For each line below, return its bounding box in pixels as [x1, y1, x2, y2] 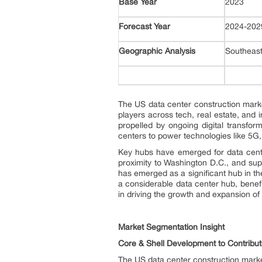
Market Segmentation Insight [118, 222, 225, 232]
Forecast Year [119, 22, 170, 31]
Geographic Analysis [119, 46, 195, 56]
